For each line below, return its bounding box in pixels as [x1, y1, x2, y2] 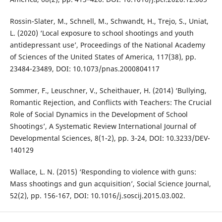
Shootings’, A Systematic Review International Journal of [9, 121, 196, 131]
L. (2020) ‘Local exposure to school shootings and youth [9, 28, 194, 38]
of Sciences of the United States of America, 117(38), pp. [9, 52, 196, 62]
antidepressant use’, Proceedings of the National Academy [9, 40, 205, 50]
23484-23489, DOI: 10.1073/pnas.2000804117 [9, 64, 160, 74]
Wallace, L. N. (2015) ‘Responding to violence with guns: [9, 167, 196, 177]
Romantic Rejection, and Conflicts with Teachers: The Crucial [9, 98, 212, 108]
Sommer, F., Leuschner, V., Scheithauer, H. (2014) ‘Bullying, [9, 86, 207, 96]
